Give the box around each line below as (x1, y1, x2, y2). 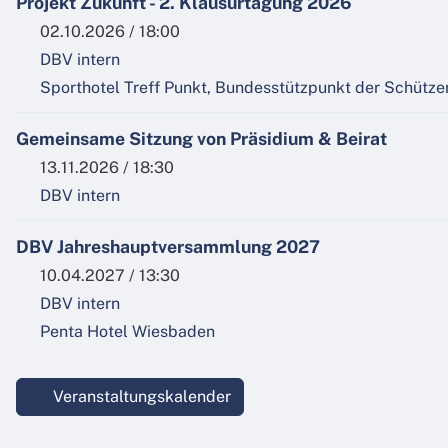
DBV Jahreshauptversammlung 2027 (16, 236, 320, 258)
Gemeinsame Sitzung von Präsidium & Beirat (16, 128, 387, 150)
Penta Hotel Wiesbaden (40, 322, 215, 342)
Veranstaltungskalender (49, 387, 231, 407)
